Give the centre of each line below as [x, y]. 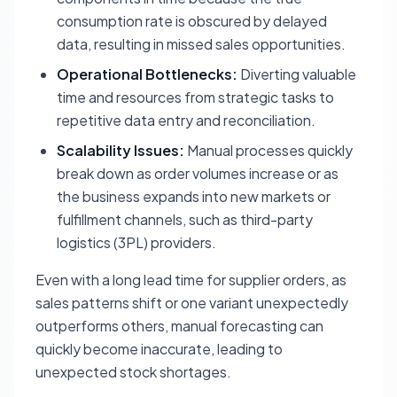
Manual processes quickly [269, 150]
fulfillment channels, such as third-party [185, 219]
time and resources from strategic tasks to [195, 97]
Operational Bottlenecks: [147, 74]
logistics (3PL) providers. [136, 242]
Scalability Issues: [121, 150]
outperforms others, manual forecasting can [179, 326]
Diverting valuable [297, 74]
